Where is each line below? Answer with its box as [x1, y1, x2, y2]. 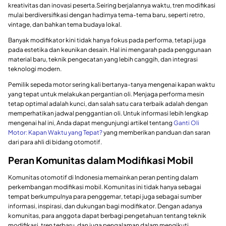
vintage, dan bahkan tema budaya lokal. [8, 21, 122, 29]
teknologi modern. [8, 65, 62, 73]
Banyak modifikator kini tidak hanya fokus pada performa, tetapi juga [8, 36, 206, 44]
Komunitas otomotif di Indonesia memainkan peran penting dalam [8, 173, 198, 181]
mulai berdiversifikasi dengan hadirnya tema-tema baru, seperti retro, [8, 11, 205, 19]
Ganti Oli [174, 119, 199, 127]
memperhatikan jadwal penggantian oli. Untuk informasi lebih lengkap [8, 109, 208, 118]
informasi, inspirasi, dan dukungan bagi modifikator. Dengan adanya [8, 202, 202, 210]
